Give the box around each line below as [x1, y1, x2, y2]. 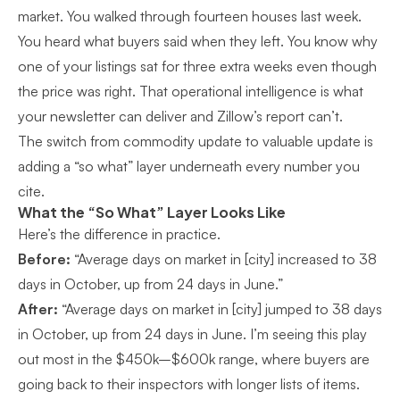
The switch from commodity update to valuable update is [18, 132, 373, 150]
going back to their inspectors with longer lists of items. [18, 375, 360, 393]
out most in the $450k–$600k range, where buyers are [18, 350, 370, 368]
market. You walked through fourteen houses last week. [18, 7, 362, 25]
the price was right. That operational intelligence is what [18, 82, 363, 100]
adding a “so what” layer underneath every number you [18, 157, 360, 175]
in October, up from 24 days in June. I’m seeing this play [18, 325, 367, 343]
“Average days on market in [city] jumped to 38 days [58, 300, 382, 318]
